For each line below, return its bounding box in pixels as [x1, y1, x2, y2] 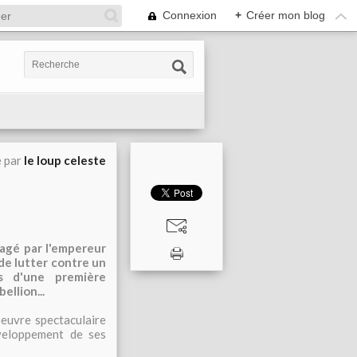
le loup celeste [24, 153, 106, 167]
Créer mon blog [246, 9, 325, 22]
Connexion [163, 9, 217, 22]
